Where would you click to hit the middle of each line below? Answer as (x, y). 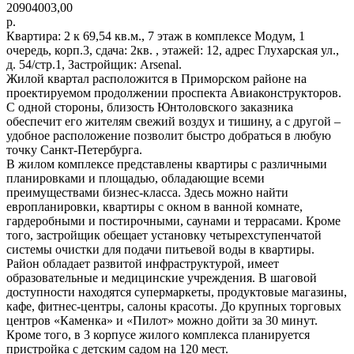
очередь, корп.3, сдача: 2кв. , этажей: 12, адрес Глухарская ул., (173, 50)
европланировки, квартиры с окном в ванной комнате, (154, 206)
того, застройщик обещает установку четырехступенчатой (164, 235)
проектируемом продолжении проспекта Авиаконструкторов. (174, 92)
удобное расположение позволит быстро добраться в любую (169, 135)
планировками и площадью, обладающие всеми (136, 178)
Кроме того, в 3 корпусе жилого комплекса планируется (158, 334)
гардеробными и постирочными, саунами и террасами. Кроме (173, 220)
